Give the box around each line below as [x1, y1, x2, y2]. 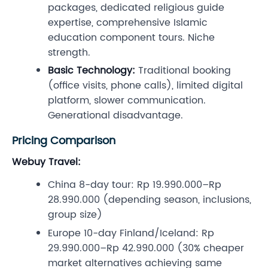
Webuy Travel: [12, 154, 81, 170]
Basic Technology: [48, 63, 135, 79]
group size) [48, 207, 102, 223]
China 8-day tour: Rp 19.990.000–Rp [48, 177, 221, 193]
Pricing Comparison [12, 132, 115, 150]
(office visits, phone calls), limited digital [48, 78, 243, 94]
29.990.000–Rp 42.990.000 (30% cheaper [48, 240, 244, 256]
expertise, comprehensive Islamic [48, 14, 208, 31]
